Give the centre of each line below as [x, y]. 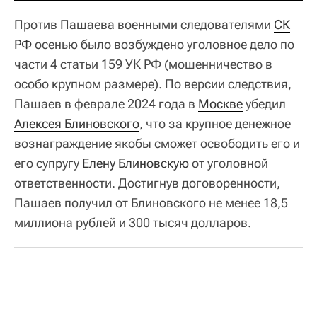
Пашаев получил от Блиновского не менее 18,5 [151, 202]
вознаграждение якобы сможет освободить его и [157, 143]
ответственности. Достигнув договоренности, [147, 183]
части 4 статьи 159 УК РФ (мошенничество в [143, 64]
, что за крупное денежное [215, 123]
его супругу [48, 163]
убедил [264, 103]
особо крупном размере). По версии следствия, [153, 83]
